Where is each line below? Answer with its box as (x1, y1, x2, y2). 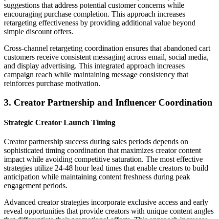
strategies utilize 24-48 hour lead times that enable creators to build (4, 164, 208, 173)
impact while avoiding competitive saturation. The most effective (4, 155, 203, 164)
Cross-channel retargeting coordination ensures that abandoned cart (4, 44, 210, 53)
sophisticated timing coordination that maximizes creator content (4, 146, 201, 155)
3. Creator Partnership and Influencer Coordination (4, 97, 213, 108)
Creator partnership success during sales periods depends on (4, 137, 188, 146)
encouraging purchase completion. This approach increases (4, 10, 185, 19)
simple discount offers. (4, 27, 73, 36)
